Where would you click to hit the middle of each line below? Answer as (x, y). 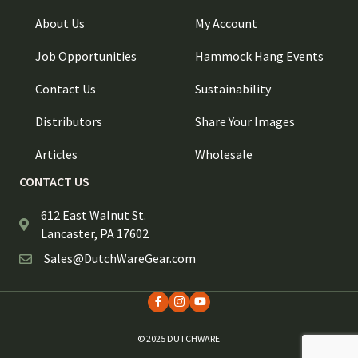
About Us (60, 24)
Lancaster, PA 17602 (95, 234)
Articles (56, 155)
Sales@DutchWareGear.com (120, 259)
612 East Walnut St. (95, 215)
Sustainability (233, 89)
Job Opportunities (86, 56)
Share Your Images (245, 122)
